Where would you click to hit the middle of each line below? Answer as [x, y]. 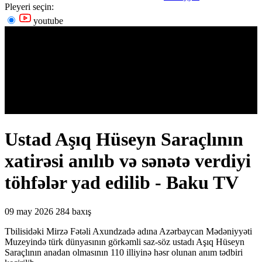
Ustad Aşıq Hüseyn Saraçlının [124, 139]
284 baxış [73, 211]
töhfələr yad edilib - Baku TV [122, 183]
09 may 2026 [29, 211]
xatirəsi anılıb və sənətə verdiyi [128, 161]
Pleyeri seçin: [29, 7]
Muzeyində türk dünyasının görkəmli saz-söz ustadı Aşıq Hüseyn [125, 242]
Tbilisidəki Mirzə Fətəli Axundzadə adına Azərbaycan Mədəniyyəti [128, 231]
